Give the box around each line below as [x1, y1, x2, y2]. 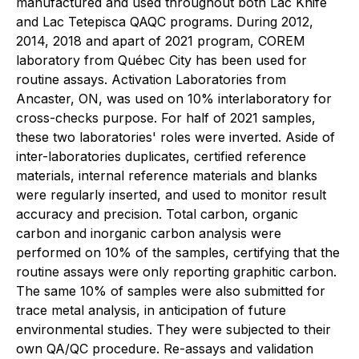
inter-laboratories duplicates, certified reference [16, 147, 306, 164]
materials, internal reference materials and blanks [16, 167, 317, 184]
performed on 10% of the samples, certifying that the [16, 244, 340, 260]
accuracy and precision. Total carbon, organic [16, 205, 298, 222]
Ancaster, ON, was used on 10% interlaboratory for [16, 90, 332, 107]
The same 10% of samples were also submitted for [16, 282, 325, 299]
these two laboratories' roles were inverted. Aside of [16, 128, 335, 145]
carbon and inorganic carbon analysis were [16, 224, 281, 241]
